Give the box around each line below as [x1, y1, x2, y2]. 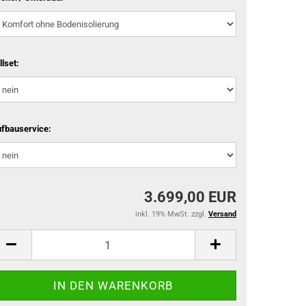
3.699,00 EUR [144, 189, 236, 206]
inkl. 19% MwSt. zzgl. [135, 210, 208, 219]
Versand [208, 210, 236, 219]
